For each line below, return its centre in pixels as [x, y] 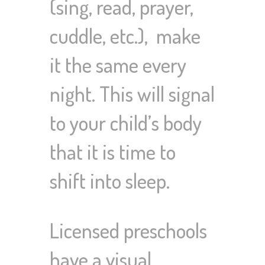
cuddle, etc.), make [125, 36]
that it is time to [113, 152]
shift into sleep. [110, 181]
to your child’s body [126, 123]
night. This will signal [132, 94]
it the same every [118, 65]
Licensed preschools [128, 230]
